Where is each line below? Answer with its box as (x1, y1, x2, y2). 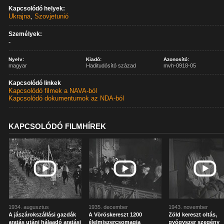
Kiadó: (86, 56, 102, 62)
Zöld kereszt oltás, (168, 211, 217, 217)
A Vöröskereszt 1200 (88, 211, 142, 217)
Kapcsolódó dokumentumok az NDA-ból (8, 94, 124, 102)
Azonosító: (163, 56, 189, 62)
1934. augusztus (8, 204, 49, 210)
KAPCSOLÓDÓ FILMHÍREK (8, 122, 106, 130)
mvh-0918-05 (163, 62, 196, 68)
